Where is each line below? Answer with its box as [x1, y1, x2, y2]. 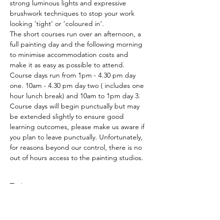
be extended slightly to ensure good [10, 112, 126, 121]
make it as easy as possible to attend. [10, 60, 127, 69]
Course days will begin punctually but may [10, 102, 141, 110]
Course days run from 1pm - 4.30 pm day [10, 71, 137, 80]
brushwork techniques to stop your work [10, 9, 137, 18]
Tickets [10, 180, 36, 194]
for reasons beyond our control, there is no [10, 143, 144, 152]
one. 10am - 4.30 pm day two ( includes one [10, 81, 146, 90]
